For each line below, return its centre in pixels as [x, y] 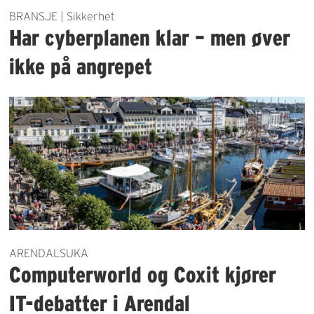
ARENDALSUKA [49, 253]
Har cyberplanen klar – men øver [150, 38]
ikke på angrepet [81, 67]
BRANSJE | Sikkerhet [62, 16]
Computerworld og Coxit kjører [143, 274]
